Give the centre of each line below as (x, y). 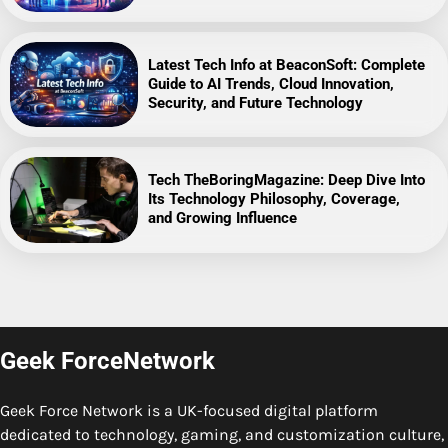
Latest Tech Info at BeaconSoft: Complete (287, 64)
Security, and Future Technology (256, 102)
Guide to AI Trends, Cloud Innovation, (271, 83)
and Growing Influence (223, 218)
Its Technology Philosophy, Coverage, (274, 199)
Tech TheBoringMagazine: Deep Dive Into (287, 180)
